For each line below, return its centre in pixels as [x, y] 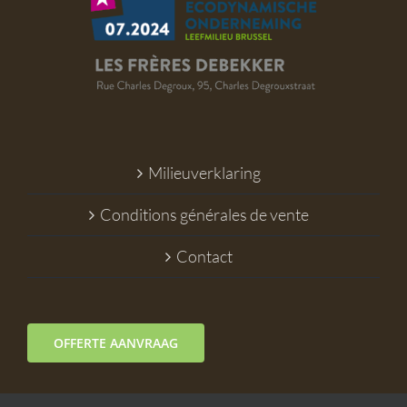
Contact [204, 256]
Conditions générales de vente [204, 214]
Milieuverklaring [204, 172]
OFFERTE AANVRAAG [116, 342]
